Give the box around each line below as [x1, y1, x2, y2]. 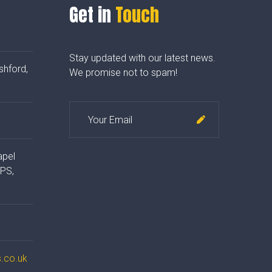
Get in [69, 1, 115, 29]
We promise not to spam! [69, 67, 177, 79]
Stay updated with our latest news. [69, 52, 216, 64]
